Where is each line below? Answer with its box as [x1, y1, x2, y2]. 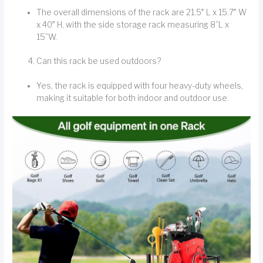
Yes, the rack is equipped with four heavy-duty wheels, [36, 80, 244, 90]
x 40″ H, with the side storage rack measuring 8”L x [36, 19, 230, 29]
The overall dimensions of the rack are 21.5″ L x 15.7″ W [36, 7, 247, 17]
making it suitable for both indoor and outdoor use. [36, 93, 230, 103]
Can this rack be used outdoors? [36, 56, 161, 66]
